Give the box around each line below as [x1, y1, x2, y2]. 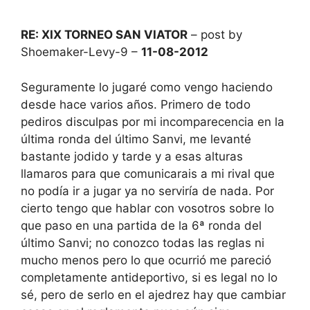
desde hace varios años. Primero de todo [21, 97, 250, 111]
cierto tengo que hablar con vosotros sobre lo [21, 201, 274, 215]
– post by [188, 28, 242, 42]
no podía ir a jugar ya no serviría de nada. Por [21, 183, 274, 198]
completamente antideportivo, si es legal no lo [21, 270, 277, 284]
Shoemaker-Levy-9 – [21, 45, 141, 59]
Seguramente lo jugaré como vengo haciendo [21, 80, 273, 94]
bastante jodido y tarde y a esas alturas [21, 149, 243, 163]
